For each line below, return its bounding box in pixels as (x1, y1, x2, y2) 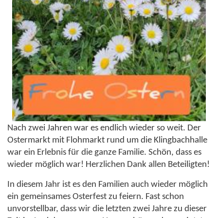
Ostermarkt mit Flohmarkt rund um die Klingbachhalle (7, 135, 207, 145)
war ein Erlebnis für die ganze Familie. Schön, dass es (7, 147, 201, 157)
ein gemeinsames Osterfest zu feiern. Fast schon (7, 192, 184, 201)
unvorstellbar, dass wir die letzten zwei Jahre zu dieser (7, 204, 207, 214)
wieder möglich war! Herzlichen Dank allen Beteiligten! (7, 160, 210, 169)
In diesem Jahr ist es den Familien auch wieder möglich (7, 180, 208, 189)
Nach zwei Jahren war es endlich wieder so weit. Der (7, 123, 201, 133)
